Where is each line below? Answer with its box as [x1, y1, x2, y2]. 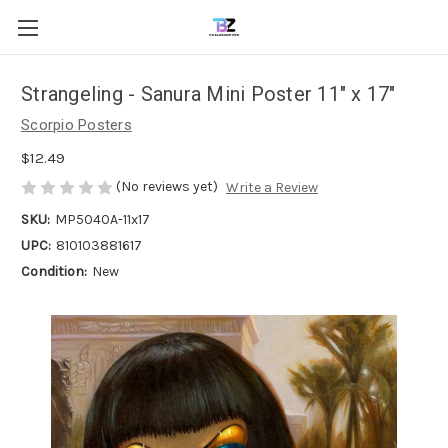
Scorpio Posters [21, 116, 132, 134]
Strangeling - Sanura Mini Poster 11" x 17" [21, 82, 396, 107]
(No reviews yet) [116, 177, 218, 195]
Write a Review [225, 179, 318, 197]
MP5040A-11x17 [54, 211, 150, 229]
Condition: [21, 263, 87, 281]
